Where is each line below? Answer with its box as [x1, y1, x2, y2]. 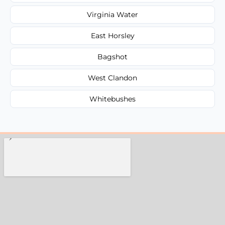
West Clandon [88, 73, 137, 82]
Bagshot [97, 52, 128, 61]
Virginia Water [87, 10, 138, 19]
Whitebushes [89, 94, 136, 103]
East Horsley [90, 31, 135, 40]
